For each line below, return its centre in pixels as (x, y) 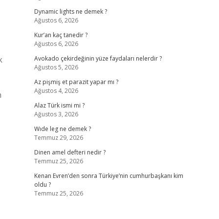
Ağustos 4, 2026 (56, 91)
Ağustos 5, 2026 (56, 67)
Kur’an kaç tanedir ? (61, 35)
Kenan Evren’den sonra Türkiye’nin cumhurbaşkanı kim (109, 176)
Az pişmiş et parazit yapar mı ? (76, 82)
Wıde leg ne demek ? (62, 129)
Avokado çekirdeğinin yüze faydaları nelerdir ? (98, 58)
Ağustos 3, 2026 (56, 114)
